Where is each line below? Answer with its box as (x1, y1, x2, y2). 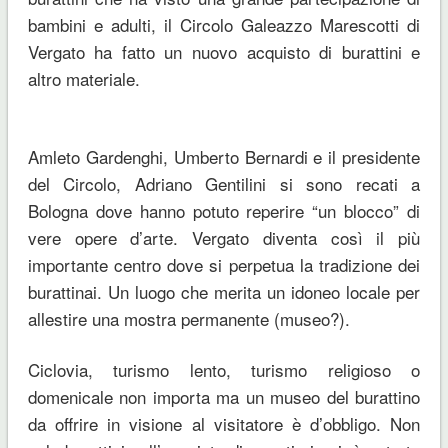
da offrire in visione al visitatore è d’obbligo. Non (27, 410, 421, 436)
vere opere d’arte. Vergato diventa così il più (27, 224, 421, 250)
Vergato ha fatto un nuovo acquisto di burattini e (27, 38, 421, 64)
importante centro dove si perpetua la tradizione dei (27, 251, 421, 277)
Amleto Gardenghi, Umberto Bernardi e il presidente (27, 143, 421, 169)
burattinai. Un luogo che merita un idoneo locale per (27, 278, 421, 304)
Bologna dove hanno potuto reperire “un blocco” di (27, 197, 421, 223)
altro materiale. (27, 65, 140, 91)
